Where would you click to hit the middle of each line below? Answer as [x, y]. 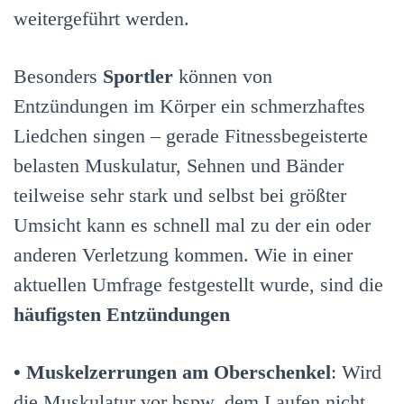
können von [223, 76]
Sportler [138, 76]
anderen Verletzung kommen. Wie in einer [183, 254]
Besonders [58, 76]
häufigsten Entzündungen [122, 314]
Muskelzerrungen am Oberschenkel [179, 372]
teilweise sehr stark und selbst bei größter [180, 195]
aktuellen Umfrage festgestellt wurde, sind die [198, 284]
